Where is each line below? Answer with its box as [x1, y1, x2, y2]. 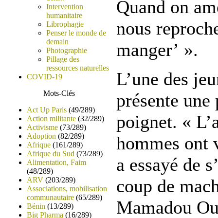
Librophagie [46, 20, 84, 28]
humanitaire [46, 11, 82, 19]
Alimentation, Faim [27, 158, 86, 166]
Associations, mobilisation [27, 184, 107, 193]
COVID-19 [27, 73, 62, 81]
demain [46, 37, 69, 46]
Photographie [46, 46, 87, 54]
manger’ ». [116, 39, 198, 60]
